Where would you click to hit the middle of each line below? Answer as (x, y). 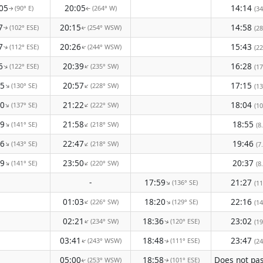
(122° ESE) (24, 66)
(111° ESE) (185, 240)
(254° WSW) (104, 27)
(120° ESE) (185, 221)
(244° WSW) (104, 47)
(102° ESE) (24, 27)
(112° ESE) (24, 47)
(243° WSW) (104, 240)
